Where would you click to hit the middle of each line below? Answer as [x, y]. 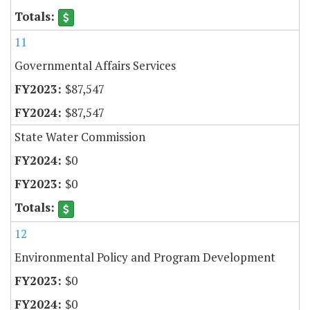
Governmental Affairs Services [95, 66]
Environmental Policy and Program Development [145, 257]
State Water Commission [80, 137]
